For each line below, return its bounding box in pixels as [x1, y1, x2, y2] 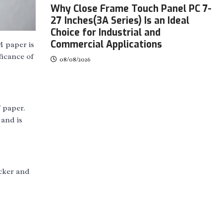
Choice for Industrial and [51, 26, 161, 39]
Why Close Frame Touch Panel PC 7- [51, 2, 212, 15]
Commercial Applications [51, 38, 162, 51]
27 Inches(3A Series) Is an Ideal [51, 14, 189, 27]
